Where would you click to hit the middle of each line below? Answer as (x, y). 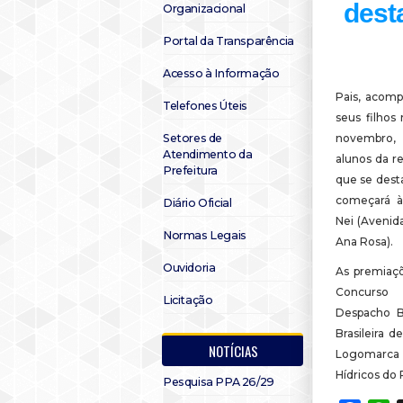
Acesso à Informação (221, 73)
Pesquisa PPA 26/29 (219, 382)
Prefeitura (190, 170)
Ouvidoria (189, 268)
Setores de (193, 138)
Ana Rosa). (364, 242)
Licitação (188, 300)
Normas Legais (205, 235)
